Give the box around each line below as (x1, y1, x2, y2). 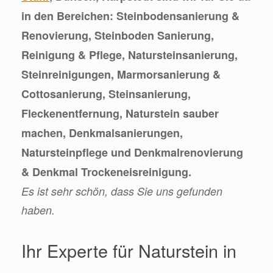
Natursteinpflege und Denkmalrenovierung (21, 144, 243, 160)
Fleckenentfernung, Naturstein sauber (21, 105, 219, 121)
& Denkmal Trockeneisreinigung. (21, 163, 191, 180)
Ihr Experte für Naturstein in (21, 238, 236, 263)
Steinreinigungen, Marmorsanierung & (21, 66, 221, 82)
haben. (21, 202, 55, 218)
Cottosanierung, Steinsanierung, (21, 85, 191, 102)
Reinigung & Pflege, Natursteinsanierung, (21, 46, 238, 63)
